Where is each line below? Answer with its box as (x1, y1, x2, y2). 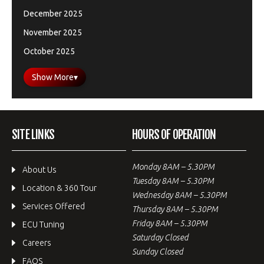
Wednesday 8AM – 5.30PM (132, 190, 227, 200)
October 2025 (24, 47, 75, 57)
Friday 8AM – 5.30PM (132, 219, 207, 229)
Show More (32, 72, 74, 82)
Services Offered (22, 202, 85, 212)
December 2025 (24, 9, 82, 19)
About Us (22, 165, 57, 175)
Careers (22, 238, 51, 248)
